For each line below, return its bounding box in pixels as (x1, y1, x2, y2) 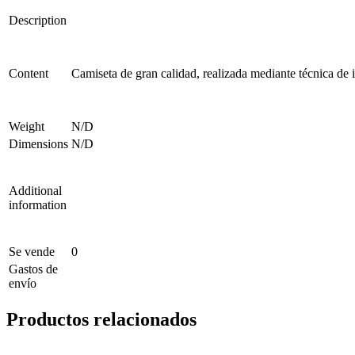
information (9, 197, 67, 212)
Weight (9, 119, 44, 133)
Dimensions (9, 136, 68, 151)
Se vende (9, 244, 55, 258)
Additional (9, 183, 62, 197)
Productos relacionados (6, 308, 197, 330)
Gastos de (9, 261, 58, 276)
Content (9, 66, 48, 80)
